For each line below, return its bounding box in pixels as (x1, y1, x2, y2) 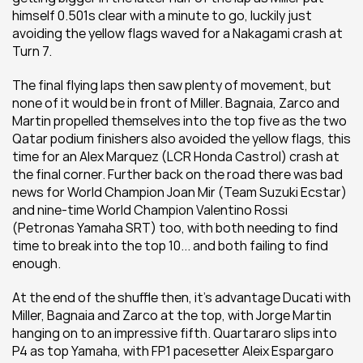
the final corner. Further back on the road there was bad (12, 165, 343, 183)
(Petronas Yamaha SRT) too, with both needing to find (12, 219, 338, 237)
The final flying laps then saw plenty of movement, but (12, 76, 331, 94)
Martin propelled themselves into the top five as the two (12, 112, 347, 130)
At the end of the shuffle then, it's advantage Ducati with (12, 288, 351, 306)
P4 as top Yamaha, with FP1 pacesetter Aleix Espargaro (12, 342, 334, 360)
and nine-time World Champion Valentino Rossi (12, 201, 288, 219)
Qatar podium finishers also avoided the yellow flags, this (12, 130, 351, 147)
